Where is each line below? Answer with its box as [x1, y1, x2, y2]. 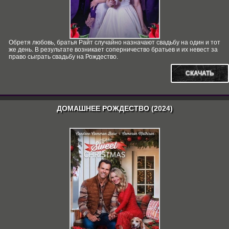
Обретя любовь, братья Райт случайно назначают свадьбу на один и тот [9, 39, 220, 46]
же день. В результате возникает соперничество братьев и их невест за [9, 46, 218, 53]
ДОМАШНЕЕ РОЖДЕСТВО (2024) [56, 104, 173, 112]
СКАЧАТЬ [186, 70, 214, 77]
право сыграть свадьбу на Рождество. [9, 53, 118, 60]
